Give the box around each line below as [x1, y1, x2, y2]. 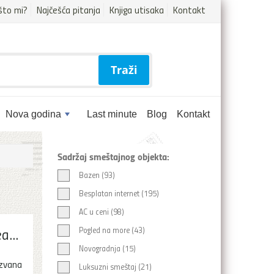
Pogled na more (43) [78, 224, 145, 235]
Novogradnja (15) [78, 243, 136, 254]
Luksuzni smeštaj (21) [78, 261, 152, 272]
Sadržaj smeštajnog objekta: [57, 149, 169, 163]
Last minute [87, 109, 137, 119]
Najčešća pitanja [36, 3, 100, 17]
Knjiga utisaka [109, 3, 164, 17]
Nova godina [6, 109, 61, 119]
